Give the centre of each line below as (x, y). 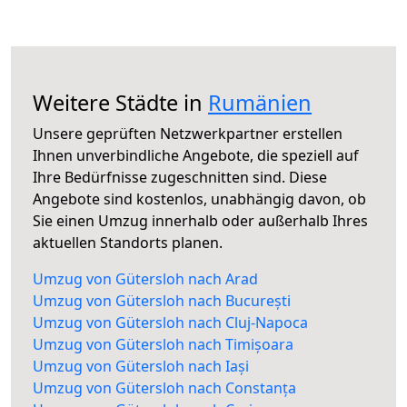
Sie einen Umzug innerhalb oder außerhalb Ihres (200, 221)
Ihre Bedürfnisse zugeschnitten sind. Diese (180, 178)
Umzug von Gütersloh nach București (162, 301)
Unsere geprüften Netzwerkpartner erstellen (188, 134)
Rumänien (260, 103)
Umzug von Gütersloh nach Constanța (164, 388)
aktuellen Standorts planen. (128, 243)
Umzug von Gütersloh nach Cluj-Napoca (170, 323)
